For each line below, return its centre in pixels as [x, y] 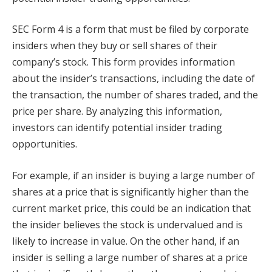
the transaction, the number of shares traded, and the [135, 95]
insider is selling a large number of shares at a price [130, 257]
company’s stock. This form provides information [124, 62]
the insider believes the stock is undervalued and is [127, 224]
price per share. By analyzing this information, [117, 111]
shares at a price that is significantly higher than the [131, 192]
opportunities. [45, 144]
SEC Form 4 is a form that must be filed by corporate [131, 29]
